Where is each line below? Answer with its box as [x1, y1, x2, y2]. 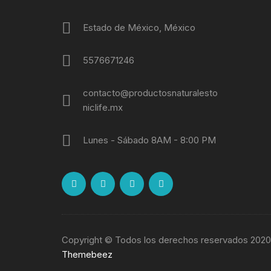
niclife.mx [83, 102, 123, 113]
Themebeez [62, 249, 113, 260]
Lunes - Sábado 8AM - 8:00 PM [83, 134, 216, 146]
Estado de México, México [83, 22, 195, 33]
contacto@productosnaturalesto [83, 87, 218, 99]
